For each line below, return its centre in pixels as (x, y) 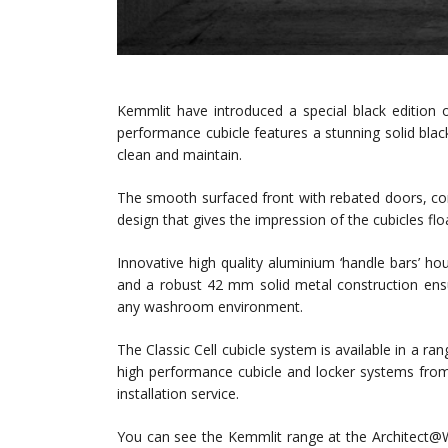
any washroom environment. (210, 306)
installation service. (178, 393)
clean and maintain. (179, 154)
